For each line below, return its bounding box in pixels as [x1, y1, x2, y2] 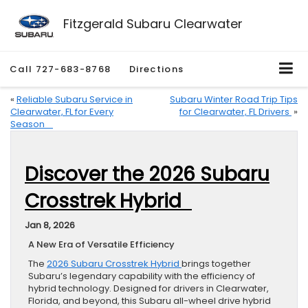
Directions [129, 63, 184, 76]
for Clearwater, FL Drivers [179, 105, 291, 119]
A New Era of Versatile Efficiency [28, 238, 177, 252]
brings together [181, 257, 251, 271]
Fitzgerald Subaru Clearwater [63, 14, 243, 32]
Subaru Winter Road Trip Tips [170, 93, 298, 107]
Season [10, 118, 53, 131]
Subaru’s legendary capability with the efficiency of [28, 269, 255, 283]
